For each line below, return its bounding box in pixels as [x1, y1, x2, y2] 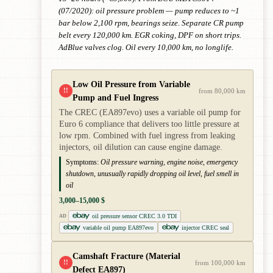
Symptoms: [66, 157, 99, 166]
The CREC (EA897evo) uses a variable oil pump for [59, 107, 241, 117]
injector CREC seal [182, 224, 229, 231]
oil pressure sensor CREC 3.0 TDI [91, 212, 177, 219]
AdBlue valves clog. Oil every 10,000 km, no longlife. [58, 43, 233, 52]
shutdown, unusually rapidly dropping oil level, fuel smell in [66, 169, 239, 178]
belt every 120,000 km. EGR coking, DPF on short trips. [58, 30, 241, 40]
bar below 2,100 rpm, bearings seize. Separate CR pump [58, 18, 244, 27]
